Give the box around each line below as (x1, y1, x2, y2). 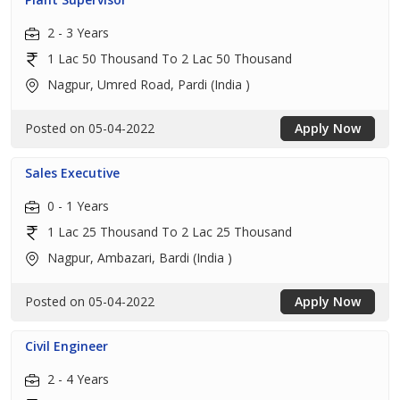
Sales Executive (25, 164, 120, 181)
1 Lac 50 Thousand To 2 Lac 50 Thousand (44, 50, 292, 67)
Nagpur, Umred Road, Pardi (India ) (44, 76, 250, 93)
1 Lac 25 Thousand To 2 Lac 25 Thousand (44, 223, 292, 240)
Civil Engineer (25, 337, 108, 354)
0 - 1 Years (44, 197, 109, 214)
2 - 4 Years (44, 371, 109, 387)
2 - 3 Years (44, 24, 109, 41)
